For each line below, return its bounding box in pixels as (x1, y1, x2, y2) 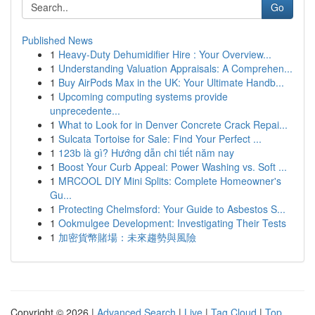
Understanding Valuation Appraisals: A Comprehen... (58, 61, 292, 75)
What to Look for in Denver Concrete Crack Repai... (58, 117, 288, 131)
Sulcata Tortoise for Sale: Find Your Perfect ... (58, 131, 262, 146)
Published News (22, 33, 93, 47)
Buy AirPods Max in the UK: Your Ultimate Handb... (58, 75, 284, 89)
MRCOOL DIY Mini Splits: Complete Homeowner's (58, 174, 281, 188)
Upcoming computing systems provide (58, 89, 228, 103)
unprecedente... (50, 103, 120, 117)
